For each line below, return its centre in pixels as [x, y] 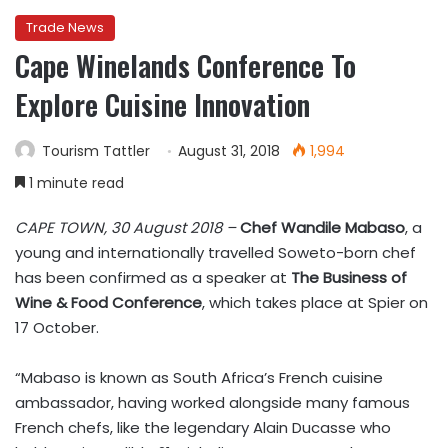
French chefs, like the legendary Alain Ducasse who [203, 427]
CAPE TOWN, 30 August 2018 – [127, 227]
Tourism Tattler [96, 151]
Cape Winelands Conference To [185, 65]
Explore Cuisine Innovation [162, 104]
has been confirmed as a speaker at [153, 277]
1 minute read [74, 183]
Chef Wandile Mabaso [322, 227]
